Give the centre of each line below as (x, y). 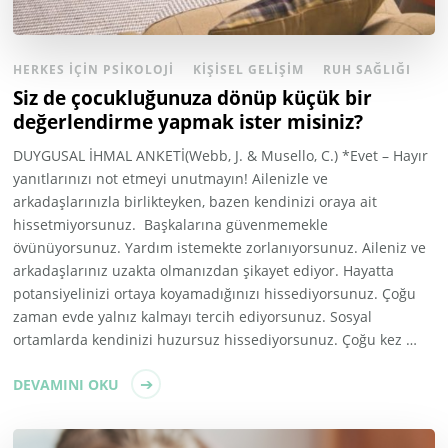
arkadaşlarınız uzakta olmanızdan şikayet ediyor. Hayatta (204, 270)
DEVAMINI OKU (66, 384)
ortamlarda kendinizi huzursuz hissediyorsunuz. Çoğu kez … (215, 339)
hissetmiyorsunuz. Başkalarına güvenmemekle (171, 224)
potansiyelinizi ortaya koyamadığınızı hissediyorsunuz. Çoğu (215, 293)
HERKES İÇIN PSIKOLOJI (94, 69)
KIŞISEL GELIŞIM (249, 69)
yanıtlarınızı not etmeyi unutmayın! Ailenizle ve (171, 178)
